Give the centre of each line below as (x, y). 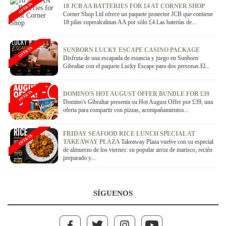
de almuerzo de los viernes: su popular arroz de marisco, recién (138, 150)
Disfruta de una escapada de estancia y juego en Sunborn (131, 58)
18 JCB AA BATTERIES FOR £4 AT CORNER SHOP (134, 6)
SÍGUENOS (113, 193)
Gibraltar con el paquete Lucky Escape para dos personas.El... (136, 66)
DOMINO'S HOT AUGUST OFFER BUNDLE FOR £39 (136, 94)
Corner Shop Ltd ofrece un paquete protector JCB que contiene (138, 14)
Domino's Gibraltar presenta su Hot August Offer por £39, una (138, 102)
